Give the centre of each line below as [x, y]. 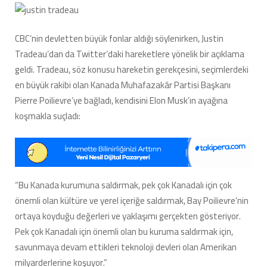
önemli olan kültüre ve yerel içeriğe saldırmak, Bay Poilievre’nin [132, 200]
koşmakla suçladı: [48, 116]
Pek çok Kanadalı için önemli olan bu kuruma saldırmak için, [124, 231]
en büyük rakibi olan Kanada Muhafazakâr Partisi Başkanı [123, 85]
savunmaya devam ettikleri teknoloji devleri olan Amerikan [126, 247]
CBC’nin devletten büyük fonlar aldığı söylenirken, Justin [119, 39]
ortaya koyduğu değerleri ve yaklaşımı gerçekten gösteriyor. [128, 216]
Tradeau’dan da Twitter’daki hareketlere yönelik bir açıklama [130, 54]
